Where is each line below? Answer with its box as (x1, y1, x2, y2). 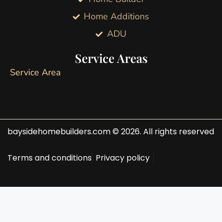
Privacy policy (96, 152, 150, 164)
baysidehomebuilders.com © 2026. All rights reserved (7, 126, 214, 138)
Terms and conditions (7, 152, 92, 164)
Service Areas (74, 50, 148, 66)
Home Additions (84, 10, 150, 23)
